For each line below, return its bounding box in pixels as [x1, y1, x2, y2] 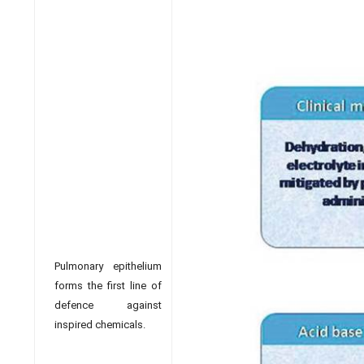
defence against [54, 299, 162, 311]
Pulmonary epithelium [54, 260, 162, 272]
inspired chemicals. [54, 318, 145, 331]
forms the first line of [54, 279, 162, 292]
